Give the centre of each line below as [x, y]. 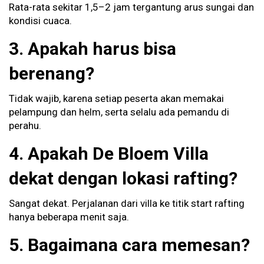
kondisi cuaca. [40, 21]
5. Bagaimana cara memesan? [129, 245]
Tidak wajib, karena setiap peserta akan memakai [116, 99]
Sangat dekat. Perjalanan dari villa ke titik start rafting [127, 204]
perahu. [25, 126]
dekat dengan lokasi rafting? [123, 179]
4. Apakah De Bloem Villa [109, 154]
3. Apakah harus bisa [93, 49]
